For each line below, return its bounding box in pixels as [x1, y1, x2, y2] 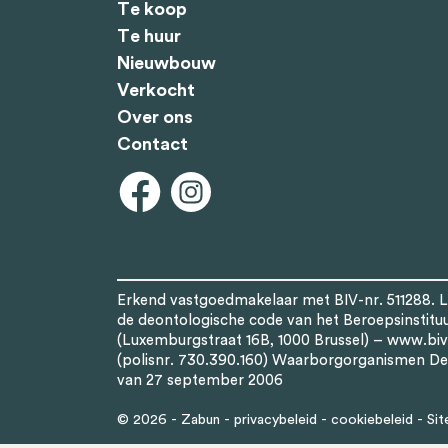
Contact [117, 135, 188, 153]
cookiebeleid [331, 413, 413, 427]
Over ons [117, 108, 193, 126]
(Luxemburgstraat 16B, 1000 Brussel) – [117, 333, 387, 348]
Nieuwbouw [117, 54, 216, 72]
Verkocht [117, 81, 195, 99]
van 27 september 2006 [117, 373, 283, 388]
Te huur [117, 27, 181, 45]
